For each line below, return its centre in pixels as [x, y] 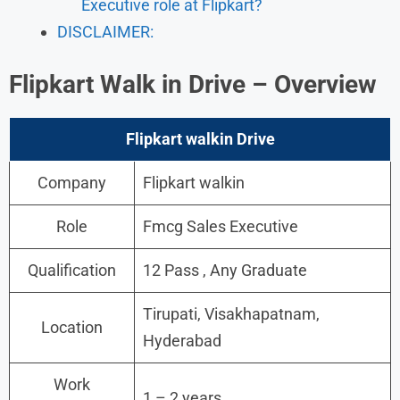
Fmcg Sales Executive [221, 226]
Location [72, 327]
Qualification [72, 270]
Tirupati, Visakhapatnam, [231, 313]
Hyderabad [182, 340]
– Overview [314, 84]
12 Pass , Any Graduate [225, 270]
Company [72, 182]
